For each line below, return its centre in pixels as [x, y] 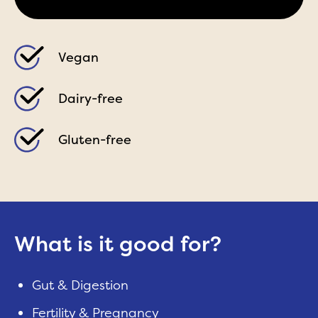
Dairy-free [91, 98]
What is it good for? [118, 244]
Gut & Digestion [80, 285]
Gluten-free [95, 139]
